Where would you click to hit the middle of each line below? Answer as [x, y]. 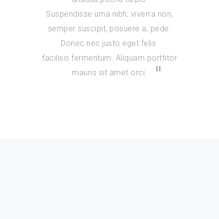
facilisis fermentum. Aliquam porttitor [109, 58]
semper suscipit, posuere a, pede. [109, 29]
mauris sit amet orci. [109, 73]
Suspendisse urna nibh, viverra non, [109, 14]
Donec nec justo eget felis [109, 44]
